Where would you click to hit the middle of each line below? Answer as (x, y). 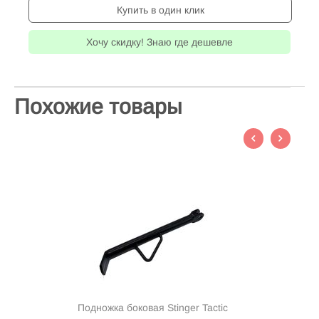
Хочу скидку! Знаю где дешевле (159, 42)
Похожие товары (98, 107)
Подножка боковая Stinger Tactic (152, 308)
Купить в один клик (160, 10)
